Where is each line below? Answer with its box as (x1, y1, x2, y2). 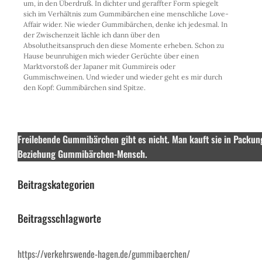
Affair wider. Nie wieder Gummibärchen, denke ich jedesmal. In (23, 19, 227, 29)
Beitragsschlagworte (18, 210, 101, 226)
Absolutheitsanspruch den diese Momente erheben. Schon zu (23, 40, 224, 50)
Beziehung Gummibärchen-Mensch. (18, 146, 147, 161)
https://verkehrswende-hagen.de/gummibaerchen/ (18, 246, 190, 261)
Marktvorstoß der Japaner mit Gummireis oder (23, 61, 175, 71)
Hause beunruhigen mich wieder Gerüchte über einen (23, 51, 199, 60)
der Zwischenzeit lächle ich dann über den (23, 30, 160, 39)
